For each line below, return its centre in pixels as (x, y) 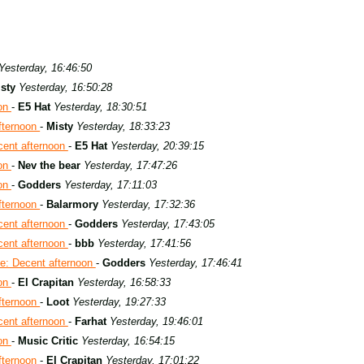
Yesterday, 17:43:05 (167, 224)
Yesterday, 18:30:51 (100, 107)
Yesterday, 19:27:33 (119, 302)
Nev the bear (49, 165)
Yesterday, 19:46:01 (156, 321)
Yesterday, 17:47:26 (130, 165)
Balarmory (73, 204)
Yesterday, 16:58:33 (123, 282)
